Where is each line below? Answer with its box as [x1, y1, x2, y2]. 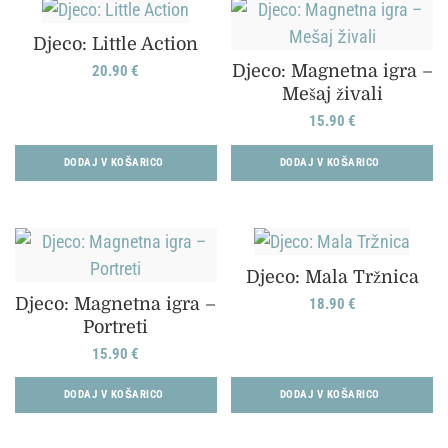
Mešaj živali [281, 84, 383, 105]
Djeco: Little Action [33, 34, 199, 55]
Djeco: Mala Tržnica [245, 267, 419, 288]
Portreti [83, 317, 149, 338]
